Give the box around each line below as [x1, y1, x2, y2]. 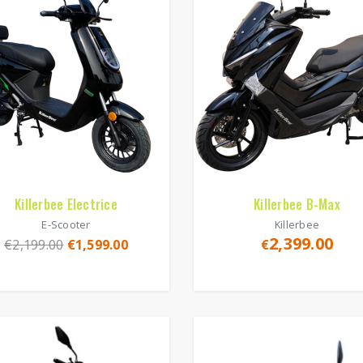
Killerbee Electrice [15, 194, 117, 214]
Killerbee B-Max [254, 194, 340, 214]
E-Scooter [41, 216, 91, 232]
